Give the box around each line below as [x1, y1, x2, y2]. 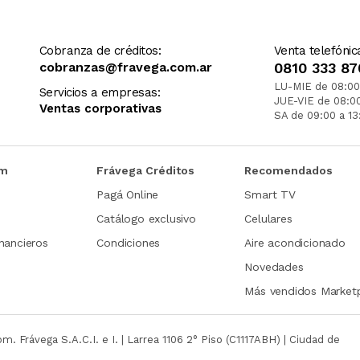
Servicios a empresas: [39, 84, 161, 100]
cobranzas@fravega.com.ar [39, 59, 212, 75]
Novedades [244, 260, 304, 274]
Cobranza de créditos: [39, 43, 162, 58]
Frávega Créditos [96, 163, 195, 177]
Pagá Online [96, 187, 159, 201]
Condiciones [96, 236, 161, 250]
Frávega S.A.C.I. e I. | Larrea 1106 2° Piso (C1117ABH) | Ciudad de [19, 333, 340, 346]
